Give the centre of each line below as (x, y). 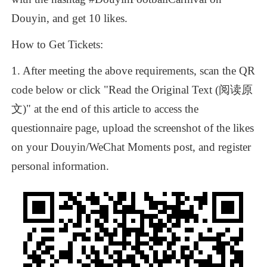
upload (119, 128)
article (126, 109)
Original (170, 90)
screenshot (178, 128)
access (168, 109)
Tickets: (87, 45)
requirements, (166, 71)
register (235, 147)
